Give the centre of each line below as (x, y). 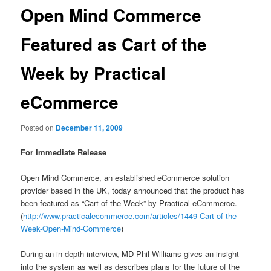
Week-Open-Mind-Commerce (71, 229)
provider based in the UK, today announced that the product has (133, 191)
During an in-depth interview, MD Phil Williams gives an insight (130, 254)
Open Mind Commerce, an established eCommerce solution (125, 178)
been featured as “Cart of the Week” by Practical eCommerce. (129, 203)
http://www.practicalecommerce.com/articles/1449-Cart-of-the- (131, 216)
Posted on (38, 127)
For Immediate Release (64, 152)
